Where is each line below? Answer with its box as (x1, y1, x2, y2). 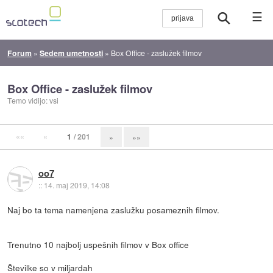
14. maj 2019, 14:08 (43, 179, 110, 190)
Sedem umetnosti (40, 47, 104, 58)
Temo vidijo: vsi (7, 95, 59, 106)
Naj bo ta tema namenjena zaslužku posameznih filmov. (7, 203, 220, 216)
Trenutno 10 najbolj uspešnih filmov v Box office (7, 238, 190, 250)
